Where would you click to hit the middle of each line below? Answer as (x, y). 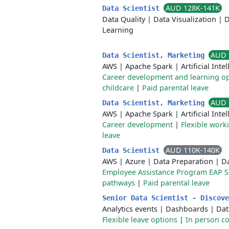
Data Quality (124, 19)
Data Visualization (185, 19)
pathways (119, 183)
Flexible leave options (140, 220)
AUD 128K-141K (193, 8)
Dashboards (187, 209)
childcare (118, 88)
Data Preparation (183, 161)
